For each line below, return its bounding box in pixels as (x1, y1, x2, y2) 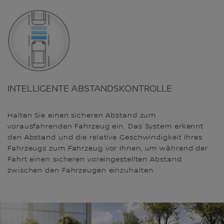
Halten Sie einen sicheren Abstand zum (7, 111, 156, 119)
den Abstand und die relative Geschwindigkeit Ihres (7, 133, 202, 141)
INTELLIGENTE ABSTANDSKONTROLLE (7, 83, 172, 94)
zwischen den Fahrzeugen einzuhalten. (7, 166, 155, 174)
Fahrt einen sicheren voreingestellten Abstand (7, 155, 182, 163)
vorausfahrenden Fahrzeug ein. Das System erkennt (7, 122, 204, 130)
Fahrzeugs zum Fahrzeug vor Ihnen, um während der (7, 144, 208, 152)
